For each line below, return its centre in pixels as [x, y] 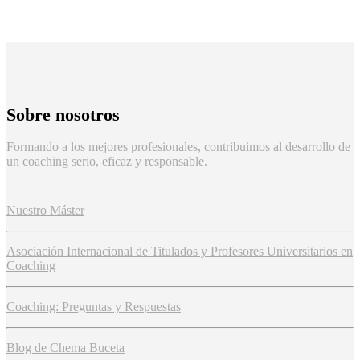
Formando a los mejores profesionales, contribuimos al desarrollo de [178, 147]
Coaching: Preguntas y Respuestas [94, 307]
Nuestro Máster [45, 211]
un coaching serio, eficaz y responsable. [107, 162]
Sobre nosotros [63, 115]
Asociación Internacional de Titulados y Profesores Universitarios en [180, 252]
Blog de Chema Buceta [65, 348]
